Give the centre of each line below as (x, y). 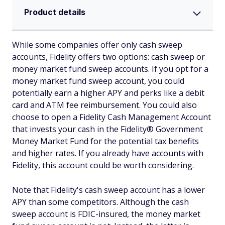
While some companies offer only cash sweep (97, 44)
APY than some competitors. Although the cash (100, 202)
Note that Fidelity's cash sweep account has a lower (108, 190)
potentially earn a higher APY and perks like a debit (108, 93)
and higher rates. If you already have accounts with (108, 153)
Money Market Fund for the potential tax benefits (105, 141)
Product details (55, 12)
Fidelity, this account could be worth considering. (103, 165)
